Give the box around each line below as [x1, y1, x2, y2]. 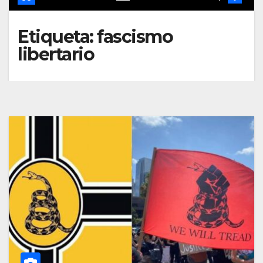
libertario [18, 43, 94, 65]
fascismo [97, 26, 173, 48]
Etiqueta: [18, 26, 97, 48]
